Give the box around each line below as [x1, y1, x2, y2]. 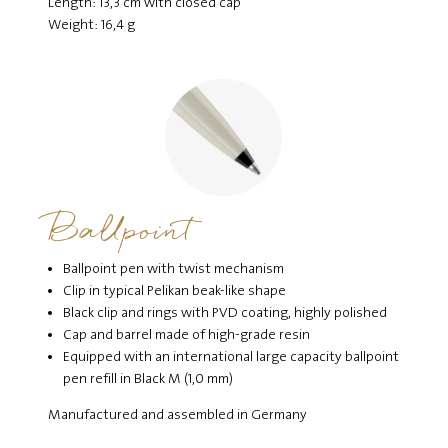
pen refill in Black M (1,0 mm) [62, 371, 233, 388]
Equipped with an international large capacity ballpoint [62, 349, 399, 366]
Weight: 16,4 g [47, 17, 135, 34]
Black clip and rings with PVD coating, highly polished [62, 305, 387, 322]
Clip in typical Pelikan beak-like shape [62, 283, 286, 300]
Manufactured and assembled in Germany [47, 407, 307, 424]
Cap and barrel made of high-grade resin [62, 327, 310, 344]
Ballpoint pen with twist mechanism [62, 261, 284, 278]
